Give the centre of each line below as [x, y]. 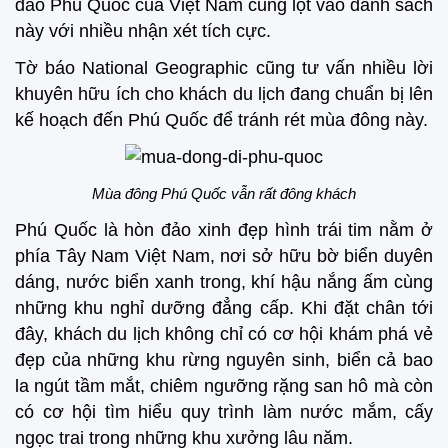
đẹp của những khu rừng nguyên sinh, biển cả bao [224, 360]
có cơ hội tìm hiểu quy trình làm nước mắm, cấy [224, 412]
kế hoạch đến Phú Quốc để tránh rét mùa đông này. [221, 119]
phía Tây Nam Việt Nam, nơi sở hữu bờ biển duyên [224, 256]
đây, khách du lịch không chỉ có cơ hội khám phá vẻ [224, 334]
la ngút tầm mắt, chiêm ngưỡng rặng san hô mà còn [224, 386]
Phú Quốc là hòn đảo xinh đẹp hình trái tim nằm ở [224, 230]
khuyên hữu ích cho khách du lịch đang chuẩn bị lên [224, 93]
